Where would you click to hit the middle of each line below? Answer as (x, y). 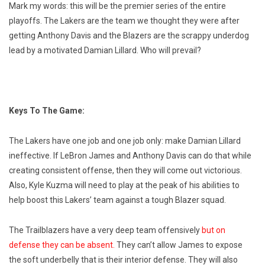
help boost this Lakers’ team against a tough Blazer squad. (117, 200)
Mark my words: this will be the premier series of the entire (117, 6)
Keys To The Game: (47, 111)
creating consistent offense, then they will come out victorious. (125, 171)
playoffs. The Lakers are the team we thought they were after (124, 21)
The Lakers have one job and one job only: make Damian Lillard (125, 141)
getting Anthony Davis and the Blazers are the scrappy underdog (129, 36)
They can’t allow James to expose (179, 245)
